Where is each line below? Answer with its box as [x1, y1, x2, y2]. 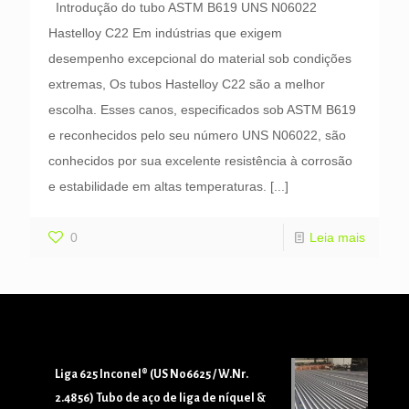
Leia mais [309, 229, 365, 245]
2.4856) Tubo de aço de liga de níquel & [55, 391, 266, 404]
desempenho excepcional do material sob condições [48, 50, 351, 66]
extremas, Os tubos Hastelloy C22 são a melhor [48, 76, 325, 91]
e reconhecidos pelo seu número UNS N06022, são [48, 127, 346, 142]
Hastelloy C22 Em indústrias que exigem [48, 25, 282, 40]
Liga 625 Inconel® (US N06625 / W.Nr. [55, 367, 248, 381]
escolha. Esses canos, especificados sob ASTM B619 [48, 101, 356, 117]
